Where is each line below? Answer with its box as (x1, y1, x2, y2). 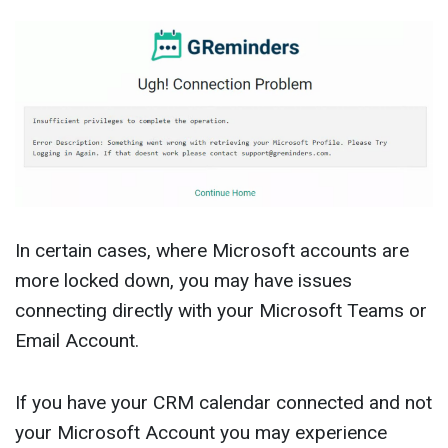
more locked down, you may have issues (15, 268, 352, 292)
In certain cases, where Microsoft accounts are (15, 238, 409, 262)
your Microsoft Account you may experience (15, 420, 387, 444)
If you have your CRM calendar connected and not (15, 390, 432, 414)
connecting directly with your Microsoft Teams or (15, 298, 427, 322)
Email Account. (15, 328, 139, 352)
